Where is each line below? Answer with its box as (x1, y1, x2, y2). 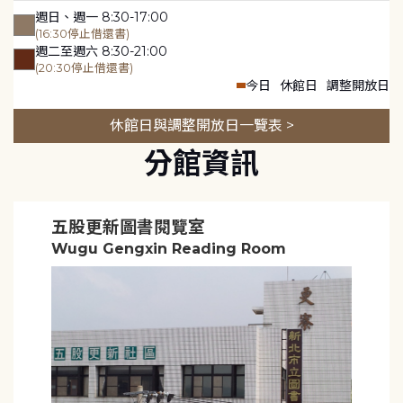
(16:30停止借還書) (35, 26, 130, 40)
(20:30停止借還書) (35, 60, 133, 75)
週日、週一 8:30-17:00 (35, 8, 168, 25)
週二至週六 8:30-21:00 (35, 42, 167, 59)
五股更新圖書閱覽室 (50, 216, 205, 237)
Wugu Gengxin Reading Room (50, 239, 286, 257)
